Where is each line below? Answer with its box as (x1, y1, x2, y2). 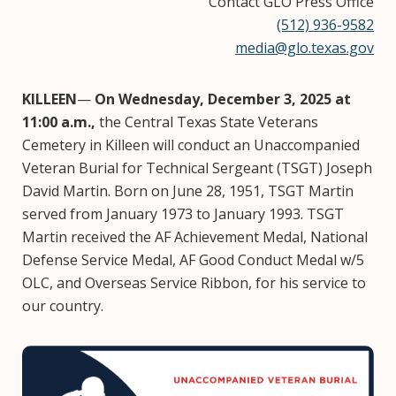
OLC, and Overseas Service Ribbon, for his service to (22, 272, 366, 293)
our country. (22, 295, 103, 316)
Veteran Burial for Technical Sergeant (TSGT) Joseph (22, 157, 372, 178)
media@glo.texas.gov (235, 37, 374, 57)
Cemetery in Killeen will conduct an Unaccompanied (22, 134, 360, 155)
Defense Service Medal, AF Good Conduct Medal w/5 (22, 249, 364, 270)
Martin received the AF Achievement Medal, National (22, 226, 368, 247)
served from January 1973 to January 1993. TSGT (22, 203, 344, 224)
